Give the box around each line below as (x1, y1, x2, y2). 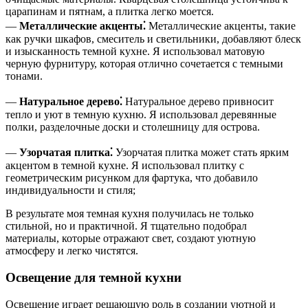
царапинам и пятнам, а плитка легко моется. (5, 5, 214, 18)
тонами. (5, 70, 43, 82)
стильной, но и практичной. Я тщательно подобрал (5, 220, 247, 232)
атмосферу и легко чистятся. (5, 245, 138, 257)
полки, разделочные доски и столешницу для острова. (5, 121, 260, 133)
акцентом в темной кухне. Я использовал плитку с (5, 159, 244, 172)
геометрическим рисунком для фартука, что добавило (5, 172, 258, 184)
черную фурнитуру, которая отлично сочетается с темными (5, 58, 283, 70)
